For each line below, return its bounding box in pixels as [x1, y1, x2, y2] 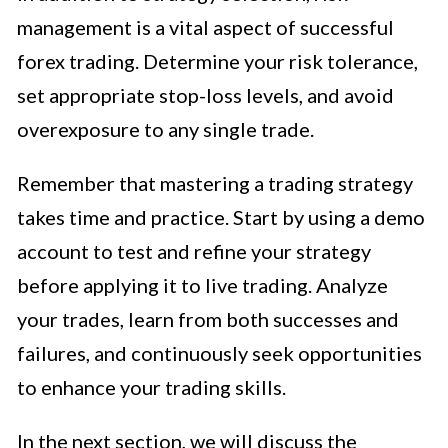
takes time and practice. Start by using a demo [17, 204, 425, 229]
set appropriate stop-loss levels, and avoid [17, 82, 394, 107]
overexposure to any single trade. [17, 116, 314, 141]
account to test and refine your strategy [17, 238, 371, 263]
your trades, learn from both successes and [17, 306, 399, 331]
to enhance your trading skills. [17, 374, 286, 399]
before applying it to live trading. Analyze [17, 272, 388, 297]
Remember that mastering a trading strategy [17, 170, 413, 195]
